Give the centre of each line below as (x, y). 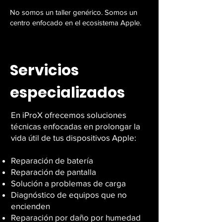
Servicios (44, 70)
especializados (67, 93)
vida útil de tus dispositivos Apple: (74, 138)
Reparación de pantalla (54, 172)
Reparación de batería (52, 160)
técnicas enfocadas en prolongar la (76, 126)
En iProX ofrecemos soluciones (69, 115)
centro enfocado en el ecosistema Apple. (76, 23)
